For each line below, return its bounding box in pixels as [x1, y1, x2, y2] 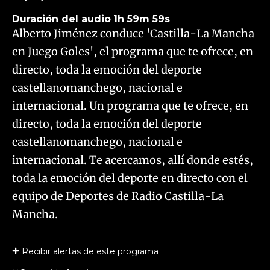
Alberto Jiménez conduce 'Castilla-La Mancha [12, 27, 254, 40]
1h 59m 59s [113, 13, 170, 25]
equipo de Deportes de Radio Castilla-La [12, 189, 224, 203]
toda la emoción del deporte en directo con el [12, 171, 248, 185]
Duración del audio [12, 13, 111, 25]
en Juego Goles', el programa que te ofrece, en [12, 45, 253, 58]
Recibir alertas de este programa [22, 246, 159, 257]
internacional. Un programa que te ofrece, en [12, 99, 248, 113]
